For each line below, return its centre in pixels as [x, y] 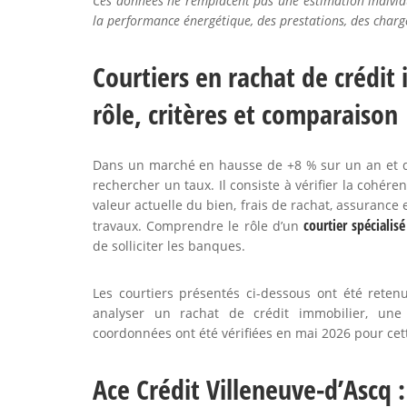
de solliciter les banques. [169, 246]
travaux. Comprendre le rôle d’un [198, 226]
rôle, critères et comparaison [245, 114]
